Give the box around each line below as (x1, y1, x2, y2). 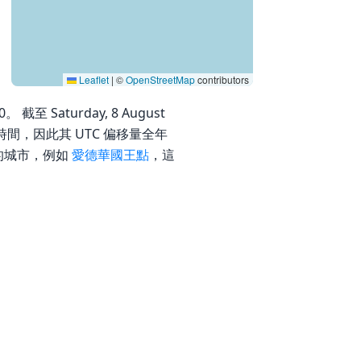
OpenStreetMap (126, 73, 195, 86)
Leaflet (77, 73, 109, 86)
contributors (195, 73, 249, 86)
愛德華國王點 (72, 146, 149, 164)
